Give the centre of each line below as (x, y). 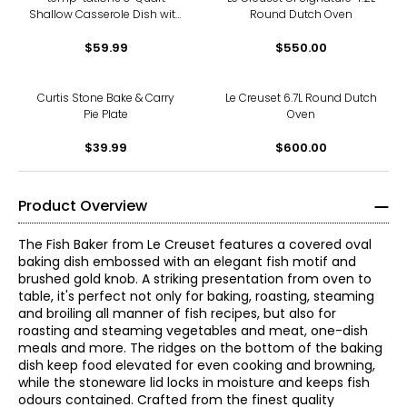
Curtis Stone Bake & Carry (106, 98)
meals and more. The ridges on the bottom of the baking (200, 348)
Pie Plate (106, 114)
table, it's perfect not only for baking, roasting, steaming (196, 296)
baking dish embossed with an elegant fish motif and (187, 262)
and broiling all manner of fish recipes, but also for (177, 313)
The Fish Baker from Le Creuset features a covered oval (195, 244)
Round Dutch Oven (301, 14)
